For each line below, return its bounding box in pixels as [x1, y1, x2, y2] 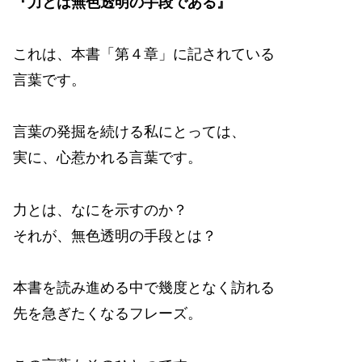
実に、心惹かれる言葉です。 [13, 149, 202, 166]
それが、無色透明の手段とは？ [13, 227, 217, 244]
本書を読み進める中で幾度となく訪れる [13, 280, 275, 297]
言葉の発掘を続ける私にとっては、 [13, 124, 246, 141]
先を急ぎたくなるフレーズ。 [13, 305, 202, 322]
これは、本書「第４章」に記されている [13, 45, 275, 62]
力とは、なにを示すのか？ [13, 201, 187, 218]
